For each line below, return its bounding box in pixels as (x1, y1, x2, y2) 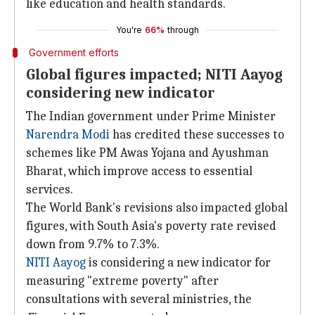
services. (26, 182, 73, 197)
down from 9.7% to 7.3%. (26, 237, 160, 252)
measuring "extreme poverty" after (26, 274, 219, 288)
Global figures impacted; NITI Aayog (26, 65, 283, 84)
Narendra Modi (26, 127, 110, 142)
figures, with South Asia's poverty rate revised (26, 219, 276, 233)
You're (116, 25, 142, 35)
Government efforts (28, 46, 119, 58)
